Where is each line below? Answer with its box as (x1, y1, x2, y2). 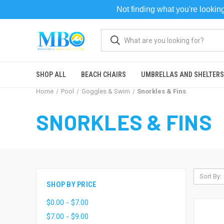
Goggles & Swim (81, 87, 130, 95)
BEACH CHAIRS (81, 70, 126, 78)
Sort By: (199, 172, 221, 180)
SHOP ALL (36, 70, 66, 78)
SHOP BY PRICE (46, 180, 97, 189)
